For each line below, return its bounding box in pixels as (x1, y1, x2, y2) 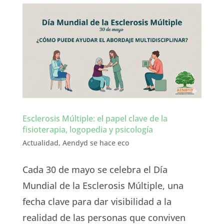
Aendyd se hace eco (62, 137, 129, 147)
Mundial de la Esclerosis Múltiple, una (22, 179, 183, 191)
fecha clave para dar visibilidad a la (22, 195, 171, 207)
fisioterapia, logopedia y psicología (22, 123, 153, 135)
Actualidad (22, 137, 58, 147)
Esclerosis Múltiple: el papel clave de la (22, 112, 167, 124)
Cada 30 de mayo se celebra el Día (22, 163, 167, 175)
